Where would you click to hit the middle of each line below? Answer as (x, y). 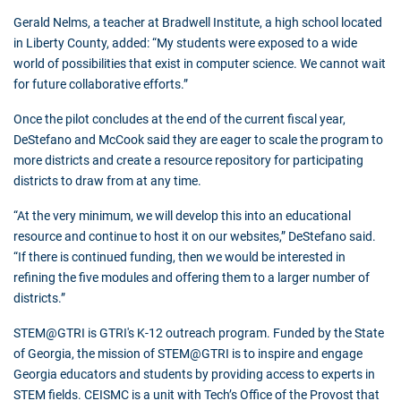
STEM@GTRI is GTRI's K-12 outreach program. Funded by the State (199, 333)
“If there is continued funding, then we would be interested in (179, 257)
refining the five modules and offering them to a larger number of (192, 278)
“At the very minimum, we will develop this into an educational (182, 216)
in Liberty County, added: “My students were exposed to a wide (185, 43)
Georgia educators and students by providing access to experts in (194, 375)
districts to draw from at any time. (109, 181)
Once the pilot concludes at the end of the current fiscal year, (179, 119)
